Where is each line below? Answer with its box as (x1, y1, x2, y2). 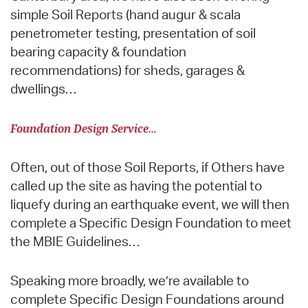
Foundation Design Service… (10, 119, 157, 136)
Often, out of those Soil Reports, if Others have (10, 158, 285, 175)
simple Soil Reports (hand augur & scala (10, 5, 241, 23)
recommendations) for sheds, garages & (10, 61, 245, 78)
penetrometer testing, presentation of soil (10, 24, 256, 41)
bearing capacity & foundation (10, 43, 186, 60)
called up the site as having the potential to (10, 177, 262, 194)
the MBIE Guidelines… (10, 232, 140, 250)
